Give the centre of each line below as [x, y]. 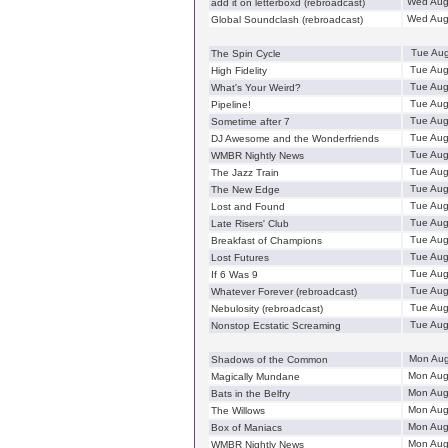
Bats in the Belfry [250, 393]
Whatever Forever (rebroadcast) [284, 291]
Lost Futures [240, 257]
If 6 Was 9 [234, 274]
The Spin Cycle [246, 53]
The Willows [238, 410]
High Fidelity [239, 70]
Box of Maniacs [246, 427]
